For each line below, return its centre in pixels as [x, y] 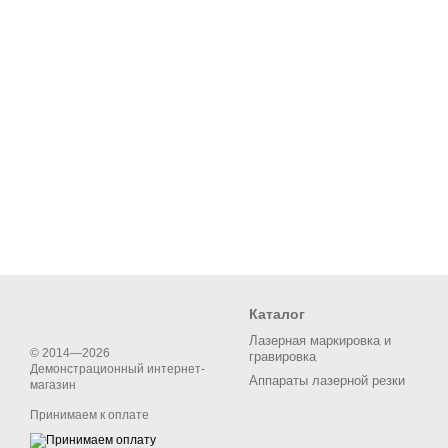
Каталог [277, 313]
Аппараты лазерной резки [327, 380]
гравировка [282, 356]
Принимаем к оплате [89, 414]
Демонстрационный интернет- [117, 368]
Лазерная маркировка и [320, 340]
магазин [53, 384]
